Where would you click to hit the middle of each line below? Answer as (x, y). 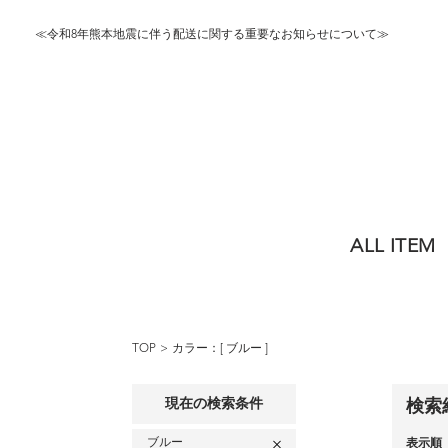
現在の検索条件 (214, 404)
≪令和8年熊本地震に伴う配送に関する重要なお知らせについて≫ (212, 35)
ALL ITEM (393, 247)
